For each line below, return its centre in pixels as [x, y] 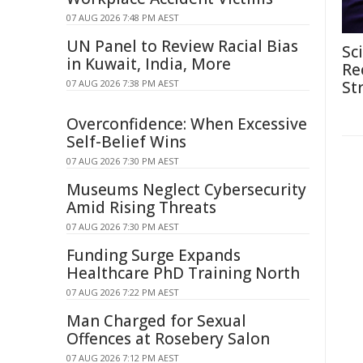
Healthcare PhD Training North [183, 273]
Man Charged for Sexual [156, 321]
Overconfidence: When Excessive [187, 124]
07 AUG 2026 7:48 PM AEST [123, 17]
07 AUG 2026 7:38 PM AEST [123, 83]
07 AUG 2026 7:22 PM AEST [123, 292]
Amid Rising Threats [141, 207]
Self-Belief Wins [126, 142]
